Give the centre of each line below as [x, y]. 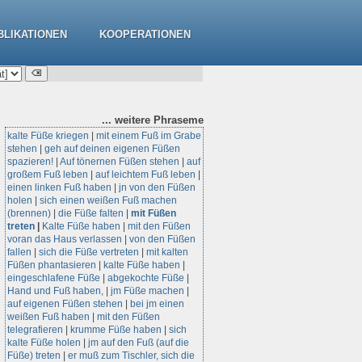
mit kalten [167, 252]
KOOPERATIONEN [145, 34]
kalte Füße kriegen [48, 136]
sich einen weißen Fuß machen [108, 200]
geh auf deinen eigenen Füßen [112, 149]
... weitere [128, 120]
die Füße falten [91, 213]
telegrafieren [35, 330]
